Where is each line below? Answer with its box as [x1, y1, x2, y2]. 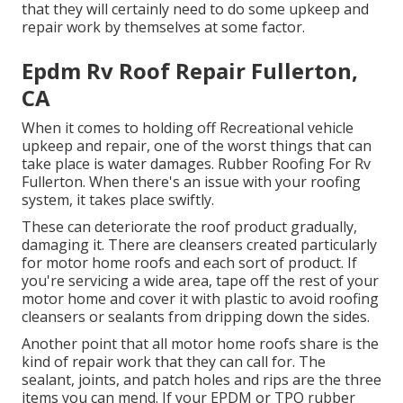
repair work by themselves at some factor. [22, 17, 305, 38]
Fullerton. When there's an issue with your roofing [22, 172, 361, 193]
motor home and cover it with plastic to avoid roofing [22, 289, 379, 309]
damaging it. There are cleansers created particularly [22, 235, 377, 255]
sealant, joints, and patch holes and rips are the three [22, 370, 381, 390]
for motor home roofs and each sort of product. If [22, 253, 357, 273]
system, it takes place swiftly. [22, 190, 214, 210]
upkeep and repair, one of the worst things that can [22, 136, 372, 157]
